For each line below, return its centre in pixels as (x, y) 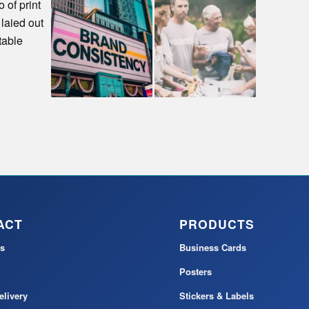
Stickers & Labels (217, 295)
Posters (196, 271)
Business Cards (213, 247)
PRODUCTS (217, 223)
